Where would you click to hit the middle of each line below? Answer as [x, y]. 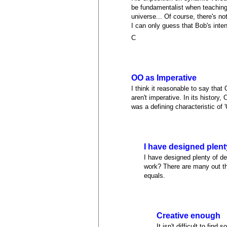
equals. [155, 176]
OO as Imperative [164, 78]
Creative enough [189, 215]
